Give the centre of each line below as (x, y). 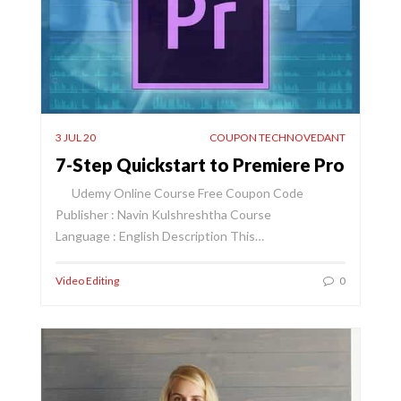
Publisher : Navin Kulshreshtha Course (163, 215)
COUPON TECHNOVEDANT (277, 138)
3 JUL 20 (76, 138)
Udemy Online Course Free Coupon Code (179, 193)
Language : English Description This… (160, 236)
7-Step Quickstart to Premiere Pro (200, 165)
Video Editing (87, 281)
